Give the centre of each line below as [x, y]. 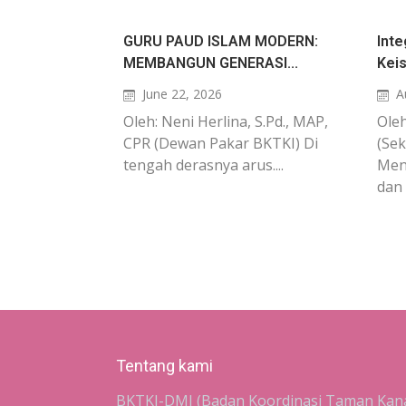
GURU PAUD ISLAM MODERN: [221, 41]
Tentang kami [164, 366]
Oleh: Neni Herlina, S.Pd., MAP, [226, 121]
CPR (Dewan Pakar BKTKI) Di [221, 143]
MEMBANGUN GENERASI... [211, 63]
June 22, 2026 [182, 94]
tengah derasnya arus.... [203, 165]
